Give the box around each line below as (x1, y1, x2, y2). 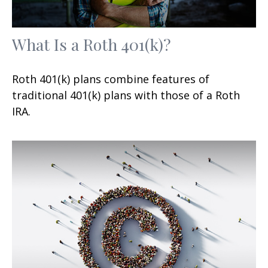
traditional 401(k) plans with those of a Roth (12, 88, 240, 103)
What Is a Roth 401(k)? (12, 33, 171, 56)
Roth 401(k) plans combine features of (12, 72, 209, 87)
